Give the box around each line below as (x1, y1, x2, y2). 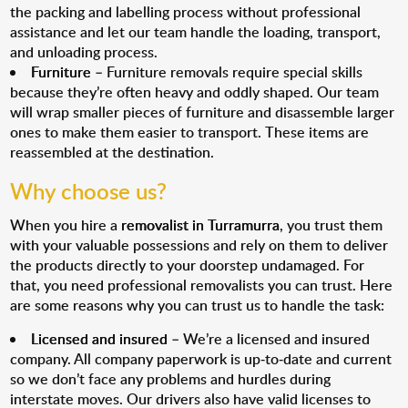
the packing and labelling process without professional (10, 2, 362, 22)
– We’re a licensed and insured (168, 329, 371, 349)
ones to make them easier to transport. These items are (10, 122, 370, 142)
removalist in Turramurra (121, 215, 280, 235)
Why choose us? (10, 176, 168, 206)
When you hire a (10, 215, 122, 235)
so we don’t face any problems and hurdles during (10, 369, 331, 389)
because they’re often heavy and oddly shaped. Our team (10, 82, 380, 102)
